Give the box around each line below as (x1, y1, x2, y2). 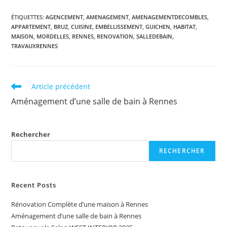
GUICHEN (145, 23, 171, 31)
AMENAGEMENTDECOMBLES (132, 13, 208, 21)
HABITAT (173, 23, 196, 31)
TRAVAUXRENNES (11, 42, 58, 50)
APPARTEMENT (11, 23, 51, 31)
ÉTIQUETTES (11, 13, 43, 21)
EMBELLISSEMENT (95, 23, 143, 31)
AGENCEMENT (46, 13, 84, 21)
